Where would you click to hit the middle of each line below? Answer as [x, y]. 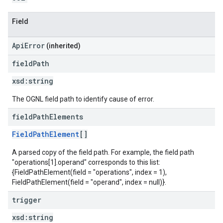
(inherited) [63, 46]
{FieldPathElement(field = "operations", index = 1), [89, 172]
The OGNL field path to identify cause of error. [83, 99]
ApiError [28, 46]
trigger [27, 200]
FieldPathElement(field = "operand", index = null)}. [89, 182]
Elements [66, 117]
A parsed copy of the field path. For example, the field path [103, 152]
